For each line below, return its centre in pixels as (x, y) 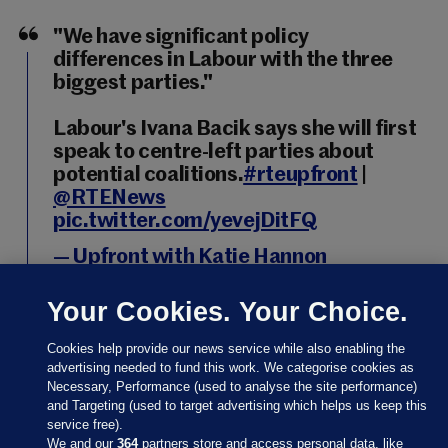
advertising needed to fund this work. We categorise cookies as (231, 367)
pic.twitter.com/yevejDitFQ (185, 221)
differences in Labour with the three (223, 60)
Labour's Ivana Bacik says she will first (235, 129)
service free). (85, 424)
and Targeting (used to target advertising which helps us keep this (237, 405)
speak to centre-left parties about (213, 152)
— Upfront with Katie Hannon (190, 257)
